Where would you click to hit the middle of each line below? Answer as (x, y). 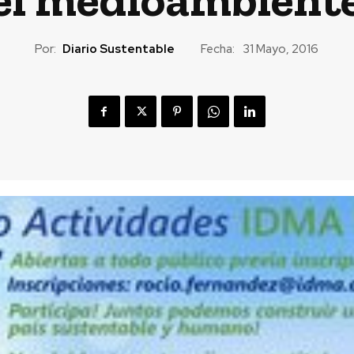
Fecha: (218, 49)
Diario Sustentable (119, 49)
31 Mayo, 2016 (281, 49)
